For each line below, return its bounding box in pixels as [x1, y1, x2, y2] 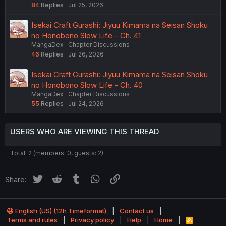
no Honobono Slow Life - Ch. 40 [31, 80, 143, 90]
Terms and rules [7, 215, 58, 224]
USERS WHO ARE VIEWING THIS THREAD [10, 126, 159, 136]
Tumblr [82, 173, 106, 183]
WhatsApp [101, 173, 138, 183]
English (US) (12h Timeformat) [14, 206, 106, 215]
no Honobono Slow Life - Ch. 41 [31, 30, 141, 40]
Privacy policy [71, 215, 114, 224]
